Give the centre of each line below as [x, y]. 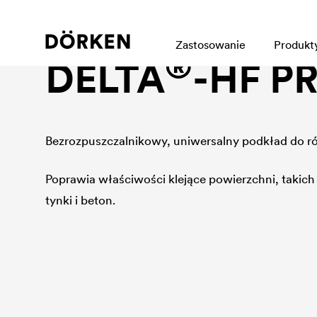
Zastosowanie [211, 45]
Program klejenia [88, 37]
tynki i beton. [81, 200]
